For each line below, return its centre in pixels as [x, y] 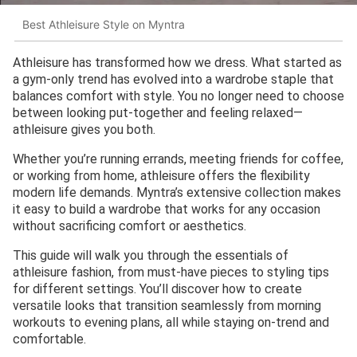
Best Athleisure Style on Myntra [104, 24]
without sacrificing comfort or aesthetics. [129, 226]
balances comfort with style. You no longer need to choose [178, 96]
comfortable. [49, 339]
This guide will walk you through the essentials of [151, 256]
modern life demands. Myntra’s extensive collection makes [177, 193]
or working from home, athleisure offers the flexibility [161, 176]
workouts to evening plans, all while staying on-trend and [171, 323]
